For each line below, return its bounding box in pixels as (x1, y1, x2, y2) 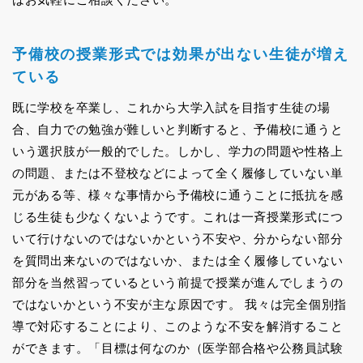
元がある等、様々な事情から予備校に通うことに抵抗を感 (12, 187, 344, 202)
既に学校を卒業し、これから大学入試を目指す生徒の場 (12, 100, 331, 114)
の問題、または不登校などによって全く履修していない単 (12, 165, 344, 180)
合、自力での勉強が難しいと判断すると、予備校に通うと (12, 122, 344, 136)
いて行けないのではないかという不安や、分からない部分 (12, 231, 344, 246)
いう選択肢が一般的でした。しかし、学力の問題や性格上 (12, 143, 344, 158)
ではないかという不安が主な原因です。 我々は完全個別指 (12, 297, 347, 311)
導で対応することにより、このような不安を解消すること (12, 318, 344, 333)
